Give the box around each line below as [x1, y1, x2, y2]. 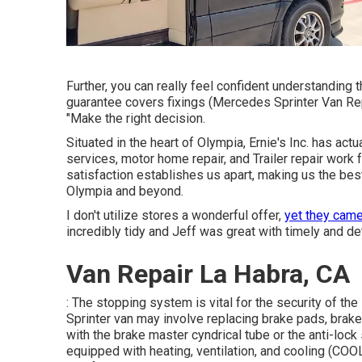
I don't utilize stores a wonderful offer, [66, 208, 284, 223]
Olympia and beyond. [66, 183, 183, 199]
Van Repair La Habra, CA [66, 259, 350, 289]
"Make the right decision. [66, 111, 205, 126]
